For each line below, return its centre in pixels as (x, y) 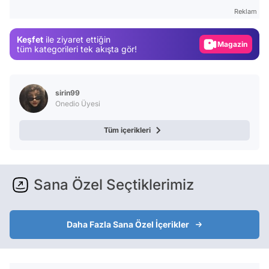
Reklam (246, 12)
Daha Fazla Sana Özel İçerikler (128, 225)
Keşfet (30, 39)
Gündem (240, 24)
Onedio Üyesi (78, 104)
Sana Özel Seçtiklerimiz (114, 185)
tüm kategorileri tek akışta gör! (77, 49)
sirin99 (68, 93)
